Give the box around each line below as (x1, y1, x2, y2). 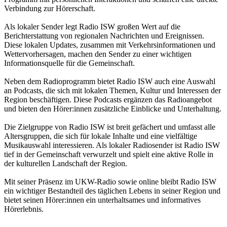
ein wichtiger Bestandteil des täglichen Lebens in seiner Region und (4, 186, 220, 195)
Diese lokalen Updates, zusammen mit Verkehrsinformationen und (4, 40, 215, 49)
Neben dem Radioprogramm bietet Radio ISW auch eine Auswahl (4, 77, 215, 86)
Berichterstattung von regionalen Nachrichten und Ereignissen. (4, 31, 204, 40)
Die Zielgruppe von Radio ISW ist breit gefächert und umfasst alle (4, 122, 215, 131)
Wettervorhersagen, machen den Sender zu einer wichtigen (4, 49, 192, 58)
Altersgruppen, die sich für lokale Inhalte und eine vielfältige (4, 131, 197, 140)
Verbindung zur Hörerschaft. (4, 4, 95, 13)
